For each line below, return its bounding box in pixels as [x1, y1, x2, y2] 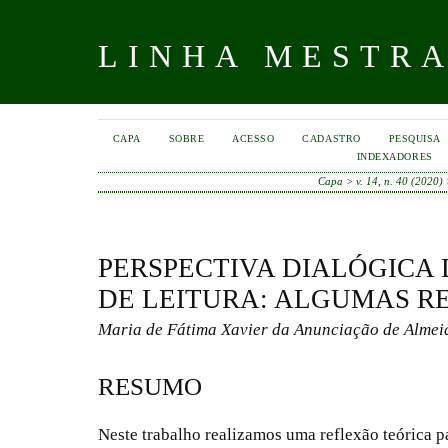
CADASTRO [302, 133, 361, 144]
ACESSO [232, 133, 275, 144]
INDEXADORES [356, 151, 433, 162]
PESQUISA [388, 133, 441, 144]
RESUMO [98, 372, 202, 400]
